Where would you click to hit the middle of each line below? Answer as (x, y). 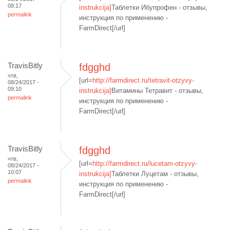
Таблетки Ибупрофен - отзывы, (159, 7)
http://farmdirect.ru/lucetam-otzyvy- (145, 164)
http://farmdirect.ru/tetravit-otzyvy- (143, 80)
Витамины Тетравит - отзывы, (157, 91)
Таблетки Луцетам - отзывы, (155, 174)
